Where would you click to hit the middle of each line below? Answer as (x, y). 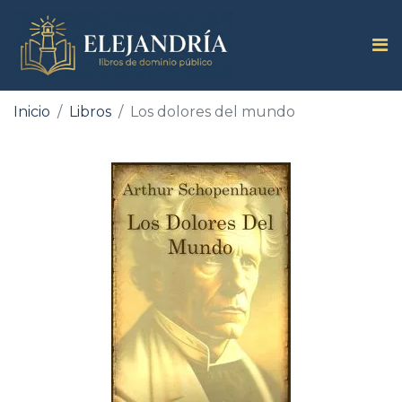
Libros (90, 111)
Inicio (32, 111)
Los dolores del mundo (213, 111)
